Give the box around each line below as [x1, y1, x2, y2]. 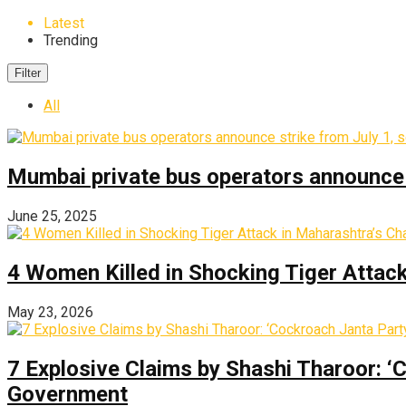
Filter [14, 66, 41, 80]
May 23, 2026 [7, 303, 93, 321]
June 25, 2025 [7, 207, 97, 225]
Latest [43, 14, 84, 32]
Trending [43, 32, 98, 49]
